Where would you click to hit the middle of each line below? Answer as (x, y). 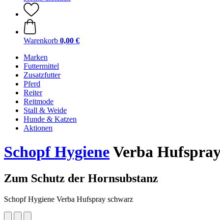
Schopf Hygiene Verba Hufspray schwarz (69, 199)
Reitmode (39, 101)
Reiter (33, 93)
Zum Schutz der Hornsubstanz (81, 178)
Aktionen (38, 128)
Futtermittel (41, 66)
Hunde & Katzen (50, 119)
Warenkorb (41, 41)
